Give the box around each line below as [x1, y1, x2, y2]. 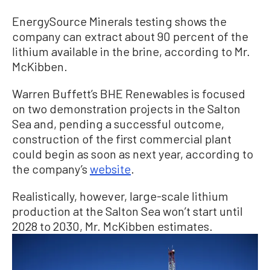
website [90, 161, 131, 176]
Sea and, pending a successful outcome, [12, 116, 224, 131]
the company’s [12, 161, 90, 176]
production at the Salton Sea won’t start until [12, 203, 243, 218]
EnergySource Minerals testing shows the [12, 13, 227, 28]
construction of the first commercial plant [12, 131, 231, 146]
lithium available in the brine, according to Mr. [12, 43, 250, 58]
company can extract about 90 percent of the [12, 28, 248, 43]
